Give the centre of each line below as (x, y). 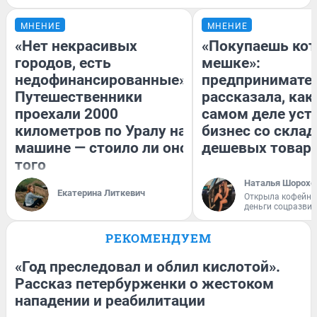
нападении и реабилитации (110, 300)
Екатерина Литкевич (101, 192)
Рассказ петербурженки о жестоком (144, 283)
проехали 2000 (67, 114)
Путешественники (79, 97)
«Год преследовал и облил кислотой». (148, 266)
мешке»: (231, 63)
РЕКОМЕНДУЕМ (158, 238)
